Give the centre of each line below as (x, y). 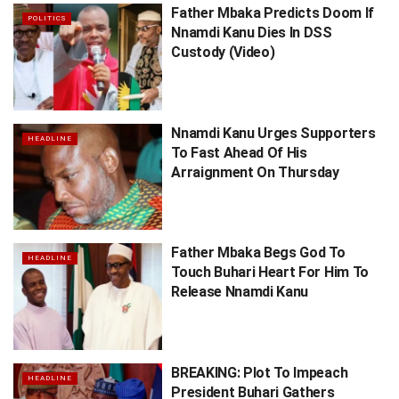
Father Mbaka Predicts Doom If (273, 13)
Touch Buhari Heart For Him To (270, 273)
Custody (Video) (223, 53)
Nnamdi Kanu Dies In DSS (252, 33)
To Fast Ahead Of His (239, 152)
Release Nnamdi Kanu (240, 292)
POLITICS (47, 19)
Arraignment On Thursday (255, 172)
